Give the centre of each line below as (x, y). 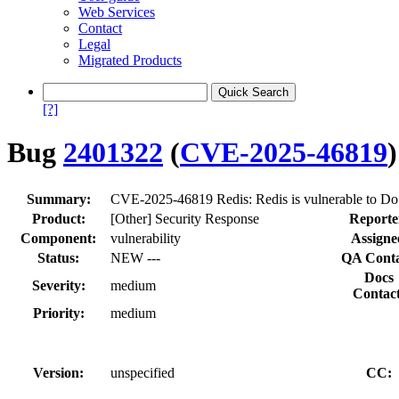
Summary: (58, 199)
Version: (58, 372)
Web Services (117, 12)
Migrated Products (130, 60)
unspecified (142, 372)
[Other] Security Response (185, 218)
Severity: (58, 285)
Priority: (58, 313)
